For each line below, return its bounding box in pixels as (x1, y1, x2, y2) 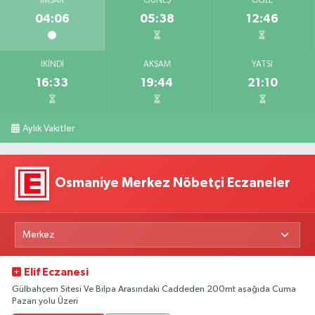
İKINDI (40, 60, 64, 69)
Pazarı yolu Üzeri (12, 297, 78, 307)
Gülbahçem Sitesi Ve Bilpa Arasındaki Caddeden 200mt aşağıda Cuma (12, 285, 296, 295)
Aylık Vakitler (22, 123, 75, 134)
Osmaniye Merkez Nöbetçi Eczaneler (55, 176, 291, 191)
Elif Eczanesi (24, 267, 89, 278)
